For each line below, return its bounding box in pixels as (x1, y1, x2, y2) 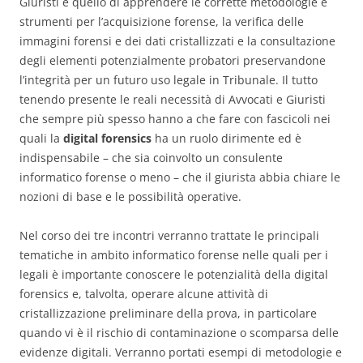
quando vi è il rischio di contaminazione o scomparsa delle (19, 325, 339, 341)
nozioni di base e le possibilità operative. (19, 189, 241, 205)
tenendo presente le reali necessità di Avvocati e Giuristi (19, 92, 326, 108)
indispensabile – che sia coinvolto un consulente (19, 150, 283, 166)
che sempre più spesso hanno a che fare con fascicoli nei (19, 111, 331, 127)
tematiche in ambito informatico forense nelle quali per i (19, 247, 328, 263)
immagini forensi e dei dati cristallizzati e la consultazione (19, 33, 335, 49)
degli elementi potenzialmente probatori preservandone (19, 53, 326, 69)
